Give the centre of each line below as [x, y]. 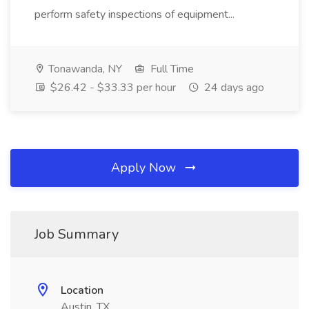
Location [82, 290]
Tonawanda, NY [84, 69]
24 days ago [233, 88]
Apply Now [145, 168]
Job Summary [77, 234]
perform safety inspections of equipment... [136, 14]
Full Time [171, 69]
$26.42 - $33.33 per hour [112, 88]
